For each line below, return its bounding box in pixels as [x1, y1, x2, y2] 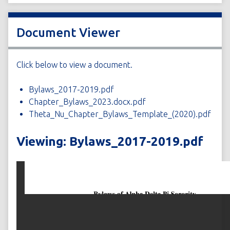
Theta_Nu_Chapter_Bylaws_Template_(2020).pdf [29, 109, 211, 119]
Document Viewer [16, 26, 120, 40]
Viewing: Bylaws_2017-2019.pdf [16, 135, 203, 148]
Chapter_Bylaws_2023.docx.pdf [29, 97, 146, 106]
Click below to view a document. [16, 60, 132, 69]
